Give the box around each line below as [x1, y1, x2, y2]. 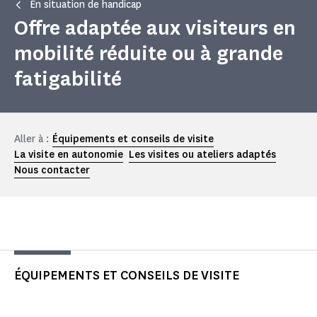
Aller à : [14, 132, 49, 146]
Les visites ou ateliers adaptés [129, 148, 276, 162]
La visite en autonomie [14, 148, 123, 162]
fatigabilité [14, 65, 122, 93]
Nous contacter [14, 163, 90, 178]
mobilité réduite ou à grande [14, 40, 283, 68]
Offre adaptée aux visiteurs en [14, 14, 296, 42]
